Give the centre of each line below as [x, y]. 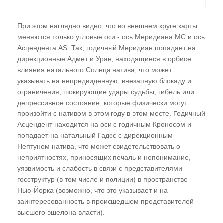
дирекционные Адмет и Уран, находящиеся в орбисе [104, 58]
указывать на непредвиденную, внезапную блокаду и [104, 80]
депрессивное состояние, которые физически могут [102, 102]
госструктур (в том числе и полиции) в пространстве [103, 179]
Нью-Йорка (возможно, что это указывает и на [93, 190]
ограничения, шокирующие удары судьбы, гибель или [106, 91]
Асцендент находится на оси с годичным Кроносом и [104, 124]
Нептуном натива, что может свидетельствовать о [99, 146]
